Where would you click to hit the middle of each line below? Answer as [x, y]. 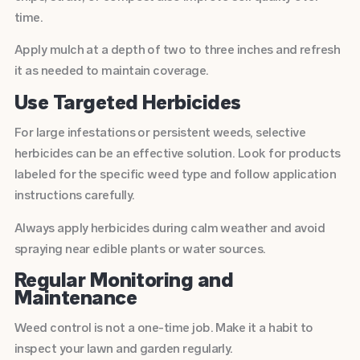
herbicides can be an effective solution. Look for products [177, 153]
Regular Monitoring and [124, 279]
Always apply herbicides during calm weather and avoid [170, 227]
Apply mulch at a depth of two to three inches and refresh [177, 50]
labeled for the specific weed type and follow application [175, 174]
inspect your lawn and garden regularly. [123, 349]
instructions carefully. [74, 195]
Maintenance [75, 297]
